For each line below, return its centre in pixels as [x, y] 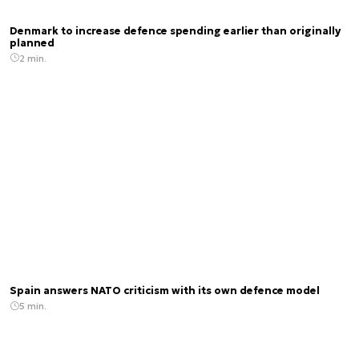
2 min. [33, 58]
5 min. [33, 306]
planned [32, 43]
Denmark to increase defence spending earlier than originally [175, 31]
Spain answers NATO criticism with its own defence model [165, 291]
